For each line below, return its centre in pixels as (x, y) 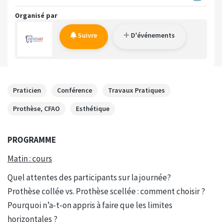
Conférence (75, 90)
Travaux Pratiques (137, 90)
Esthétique (93, 109)
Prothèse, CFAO (36, 109)
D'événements (152, 35)
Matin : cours (30, 159)
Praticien (27, 90)
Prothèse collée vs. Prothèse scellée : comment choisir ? (106, 192)
